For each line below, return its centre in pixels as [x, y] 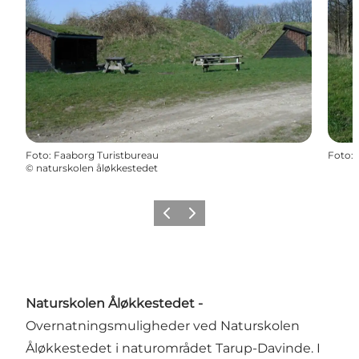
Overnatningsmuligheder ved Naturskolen [163, 325]
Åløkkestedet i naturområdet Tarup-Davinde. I [173, 348]
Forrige [174, 218]
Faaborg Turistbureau [106, 155]
